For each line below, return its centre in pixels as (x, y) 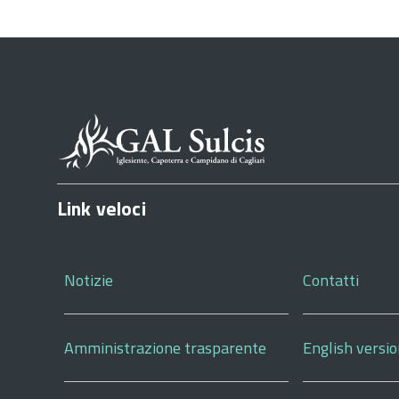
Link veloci (102, 208)
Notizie (89, 280)
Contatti (331, 280)
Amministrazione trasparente (165, 348)
